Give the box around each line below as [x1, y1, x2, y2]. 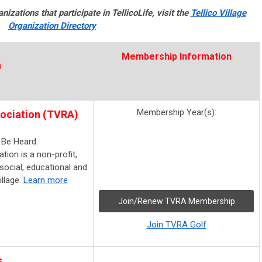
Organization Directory [8, 20, 96, 32]
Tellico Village [190, 8, 246, 19]
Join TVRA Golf [146, 219, 206, 230]
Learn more [23, 175, 68, 186]
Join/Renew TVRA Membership [118, 196, 235, 206]
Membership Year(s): [136, 107, 216, 118]
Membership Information [121, 51, 232, 63]
